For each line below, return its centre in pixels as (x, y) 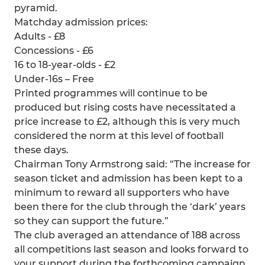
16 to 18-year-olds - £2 (65, 65)
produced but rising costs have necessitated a (125, 107)
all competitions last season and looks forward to (131, 249)
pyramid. (36, 8)
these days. (41, 150)
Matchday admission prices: (81, 22)
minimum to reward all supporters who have (122, 193)
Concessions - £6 (54, 51)
